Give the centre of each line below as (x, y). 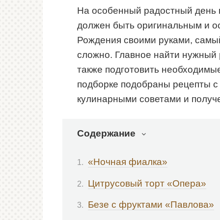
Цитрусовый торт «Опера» (147, 183)
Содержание (106, 133)
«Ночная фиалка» (128, 162)
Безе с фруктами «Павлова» (151, 204)
